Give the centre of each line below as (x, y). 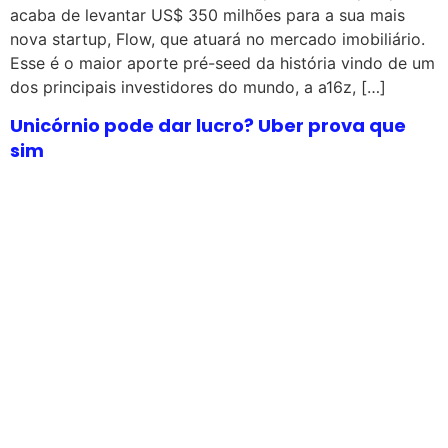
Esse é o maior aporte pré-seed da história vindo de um (222, 62)
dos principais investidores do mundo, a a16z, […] (198, 86)
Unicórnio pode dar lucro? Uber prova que (208, 126)
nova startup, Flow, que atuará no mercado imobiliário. (217, 38)
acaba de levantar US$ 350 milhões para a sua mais (207, 14)
